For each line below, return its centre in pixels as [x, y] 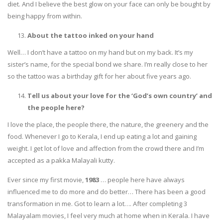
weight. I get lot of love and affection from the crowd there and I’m [106, 148]
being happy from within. [45, 16]
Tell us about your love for [73, 95]
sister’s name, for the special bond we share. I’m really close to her [108, 64]
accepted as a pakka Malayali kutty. [61, 160]
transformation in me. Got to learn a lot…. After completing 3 [97, 203]
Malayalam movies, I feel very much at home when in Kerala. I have [109, 215]
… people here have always [143, 179]
